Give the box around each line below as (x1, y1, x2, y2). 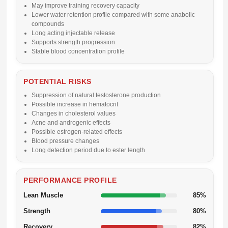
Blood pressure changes (32, 137, 99, 145)
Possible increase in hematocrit (32, 101, 118, 108)
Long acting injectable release (32, 30, 115, 37)
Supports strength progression (32, 39, 115, 46)
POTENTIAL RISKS (23, 77, 92, 85)
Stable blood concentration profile (32, 48, 125, 55)
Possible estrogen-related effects (32, 128, 122, 135)
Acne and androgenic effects (32, 119, 110, 126)
